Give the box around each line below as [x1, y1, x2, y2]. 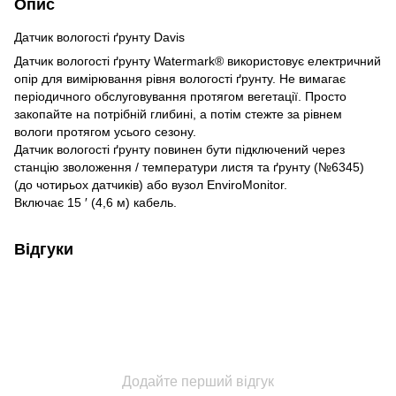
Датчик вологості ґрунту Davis [14, 29, 185, 44]
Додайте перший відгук [122, 373, 274, 389]
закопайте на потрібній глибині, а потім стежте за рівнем [14, 106, 342, 121]
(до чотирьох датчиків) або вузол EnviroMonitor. [14, 177, 287, 192]
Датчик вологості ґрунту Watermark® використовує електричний [14, 53, 381, 68]
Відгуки [14, 240, 73, 258]
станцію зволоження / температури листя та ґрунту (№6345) [14, 159, 364, 174]
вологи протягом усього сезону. [14, 124, 196, 139]
